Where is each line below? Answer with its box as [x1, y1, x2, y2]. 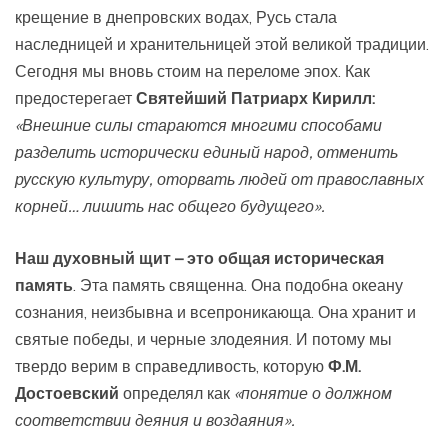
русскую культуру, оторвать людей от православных [15, 168, 424, 189]
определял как [119, 382, 234, 403]
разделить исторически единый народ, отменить [15, 141, 398, 162]
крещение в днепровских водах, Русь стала [15, 6, 337, 27]
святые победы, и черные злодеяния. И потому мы [15, 328, 392, 349]
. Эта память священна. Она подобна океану [73, 274, 403, 295]
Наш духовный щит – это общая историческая [15, 247, 384, 268]
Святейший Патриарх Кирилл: [136, 87, 375, 108]
